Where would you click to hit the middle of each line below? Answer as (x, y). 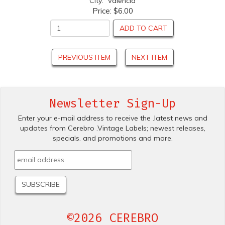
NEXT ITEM (149, 57)
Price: (103, 11)
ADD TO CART (143, 28)
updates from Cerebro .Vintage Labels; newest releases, (113, 128)
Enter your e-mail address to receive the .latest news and (113, 118)
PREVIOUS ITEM (84, 57)
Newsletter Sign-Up (113, 103)
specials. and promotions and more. (113, 138)
